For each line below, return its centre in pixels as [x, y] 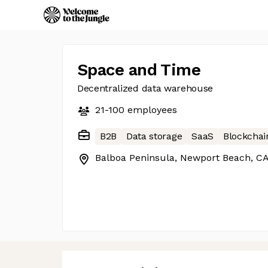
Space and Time [139, 70]
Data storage [154, 136]
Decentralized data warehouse [145, 88]
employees [151, 110]
